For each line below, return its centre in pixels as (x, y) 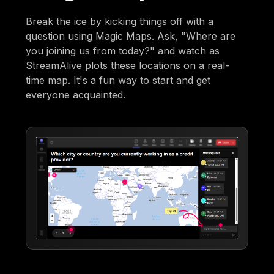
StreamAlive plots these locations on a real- (128, 65)
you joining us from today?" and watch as (123, 50)
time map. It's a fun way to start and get (118, 80)
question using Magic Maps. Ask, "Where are (131, 36)
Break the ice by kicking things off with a (120, 21)
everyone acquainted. (76, 94)
